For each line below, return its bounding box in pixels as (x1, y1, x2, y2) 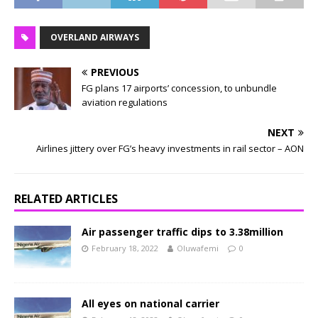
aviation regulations (82, 96, 168, 109)
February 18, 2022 (92, 243, 158, 254)
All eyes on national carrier (82, 297, 219, 311)
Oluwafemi (177, 243, 219, 254)
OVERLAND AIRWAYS (50, 31, 139, 44)
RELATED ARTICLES (14, 191, 118, 207)
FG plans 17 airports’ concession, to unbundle (82, 82, 277, 95)
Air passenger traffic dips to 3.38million (82, 225, 283, 239)
